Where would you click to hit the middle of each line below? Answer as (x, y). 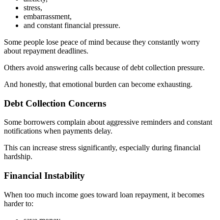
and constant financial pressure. (72, 25)
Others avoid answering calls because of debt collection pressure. (104, 67)
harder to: (19, 203)
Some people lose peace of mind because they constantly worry (102, 42)
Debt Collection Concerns (55, 103)
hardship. (18, 157)
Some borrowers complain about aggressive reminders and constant (108, 122)
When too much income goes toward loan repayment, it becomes (104, 194)
